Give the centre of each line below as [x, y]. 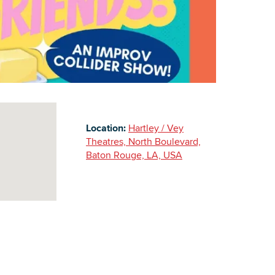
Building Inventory [181, 10]
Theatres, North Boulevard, [143, 141]
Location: [106, 128]
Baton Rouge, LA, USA [134, 155]
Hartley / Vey [156, 128]
